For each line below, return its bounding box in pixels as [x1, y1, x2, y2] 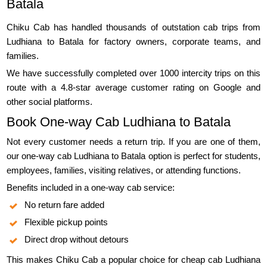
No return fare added [24, 200, 105, 210]
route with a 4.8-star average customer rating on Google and [7, 82, 260, 93]
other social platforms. [7, 97, 93, 107]
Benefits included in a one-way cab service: [7, 182, 175, 193]
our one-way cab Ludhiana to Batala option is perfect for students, [7, 151, 260, 162]
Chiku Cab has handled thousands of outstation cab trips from [7, 22, 260, 33]
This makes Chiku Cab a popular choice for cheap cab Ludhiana [7, 254, 260, 265]
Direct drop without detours [24, 234, 129, 245]
